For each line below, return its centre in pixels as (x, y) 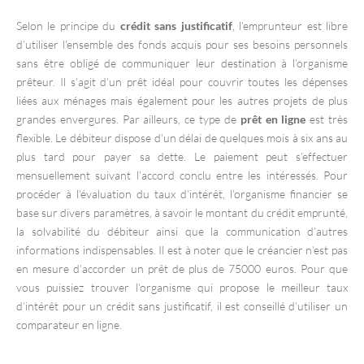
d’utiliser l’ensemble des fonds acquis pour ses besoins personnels (182, 44)
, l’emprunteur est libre (290, 25)
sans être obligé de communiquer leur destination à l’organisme (182, 63)
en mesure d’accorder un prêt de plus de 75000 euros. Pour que (182, 268)
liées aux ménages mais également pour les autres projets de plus (182, 100)
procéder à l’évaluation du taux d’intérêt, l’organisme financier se (182, 193)
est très (329, 119)
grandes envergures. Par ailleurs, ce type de (128, 119)
